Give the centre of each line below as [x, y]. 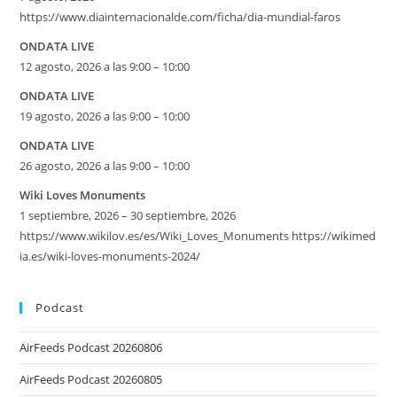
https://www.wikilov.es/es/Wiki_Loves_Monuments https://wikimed [198, 236]
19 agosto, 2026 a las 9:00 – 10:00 [105, 116]
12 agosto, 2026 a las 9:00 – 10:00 [105, 66]
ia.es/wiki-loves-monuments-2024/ [110, 256]
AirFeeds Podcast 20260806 [91, 347]
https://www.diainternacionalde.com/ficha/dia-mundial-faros [180, 17]
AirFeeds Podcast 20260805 [91, 379]
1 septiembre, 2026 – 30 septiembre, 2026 [128, 215]
